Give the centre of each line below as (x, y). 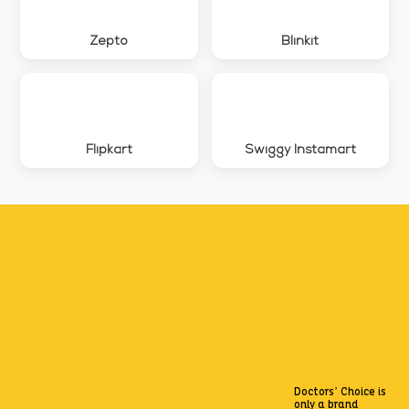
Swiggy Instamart (300, 151)
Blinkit (300, 42)
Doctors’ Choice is (341, 393)
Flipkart (109, 151)
